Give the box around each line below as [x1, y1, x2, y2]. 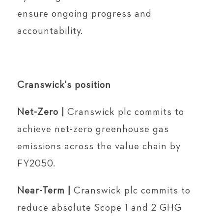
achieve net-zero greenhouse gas [17, 124, 169, 134]
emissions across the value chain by [17, 141, 181, 151]
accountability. [17, 26, 83, 36]
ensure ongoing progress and [17, 9, 152, 19]
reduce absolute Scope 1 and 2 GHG [17, 203, 182, 213]
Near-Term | [17, 186, 74, 195]
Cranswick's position [17, 80, 111, 90]
